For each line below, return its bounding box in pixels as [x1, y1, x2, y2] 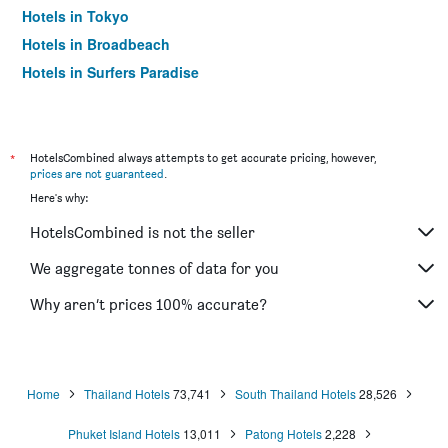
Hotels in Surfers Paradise [22, 62, 199, 82]
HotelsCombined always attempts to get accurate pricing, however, [30, 150, 376, 165]
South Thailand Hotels [235, 385, 356, 402]
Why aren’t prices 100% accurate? [30, 294, 267, 314]
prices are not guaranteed [30, 166, 164, 181]
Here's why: [30, 190, 88, 205]
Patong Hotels [245, 425, 322, 442]
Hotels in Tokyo [22, 6, 129, 26]
